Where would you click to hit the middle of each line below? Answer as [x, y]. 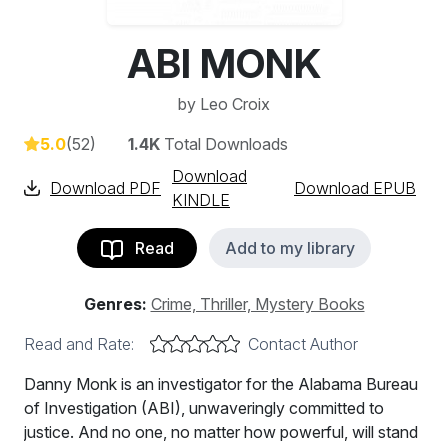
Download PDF [105, 188]
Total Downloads [224, 144]
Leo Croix [235, 104]
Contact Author [303, 344]
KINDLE [201, 200]
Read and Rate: [79, 344]
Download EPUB [355, 188]
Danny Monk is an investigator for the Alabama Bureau [221, 384]
